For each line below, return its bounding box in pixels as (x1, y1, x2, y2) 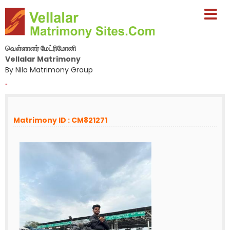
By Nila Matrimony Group (5, 65, 93, 75)
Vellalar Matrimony (5, 54, 81, 64)
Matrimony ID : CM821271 (13, 115, 107, 125)
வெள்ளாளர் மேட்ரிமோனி (5, 43, 76, 53)
